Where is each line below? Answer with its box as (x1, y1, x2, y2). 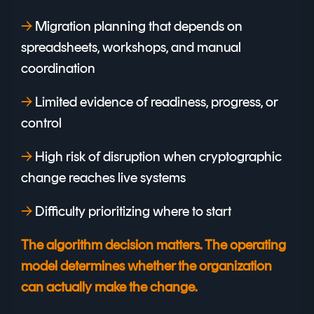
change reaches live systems (21, 169, 186, 186)
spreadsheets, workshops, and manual (21, 39, 241, 56)
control (21, 114, 62, 132)
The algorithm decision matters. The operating (21, 236, 286, 254)
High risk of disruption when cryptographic (32, 148, 282, 165)
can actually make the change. (21, 278, 197, 296)
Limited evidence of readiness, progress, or (32, 93, 278, 111)
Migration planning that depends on (32, 18, 243, 35)
